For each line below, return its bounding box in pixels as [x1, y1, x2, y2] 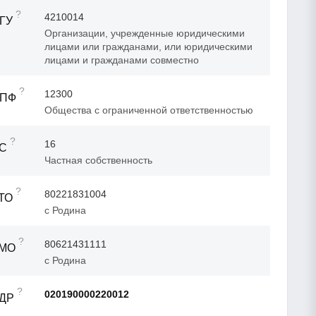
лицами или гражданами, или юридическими [44, 40, 253, 52]
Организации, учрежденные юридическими [44, 27, 245, 39]
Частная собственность [44, 154, 152, 166]
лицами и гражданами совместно [44, 54, 199, 66]
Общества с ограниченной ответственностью [44, 104, 253, 116]
